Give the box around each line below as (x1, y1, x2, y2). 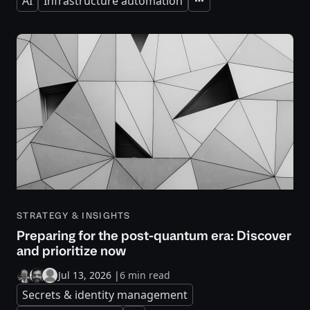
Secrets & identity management (22, 287, 188, 303)
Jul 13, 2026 (58, 268, 111, 282)
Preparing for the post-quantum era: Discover (17, 227, 291, 245)
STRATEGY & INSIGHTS (17, 210, 131, 222)
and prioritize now (17, 242, 126, 260)
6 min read (120, 268, 170, 282)
